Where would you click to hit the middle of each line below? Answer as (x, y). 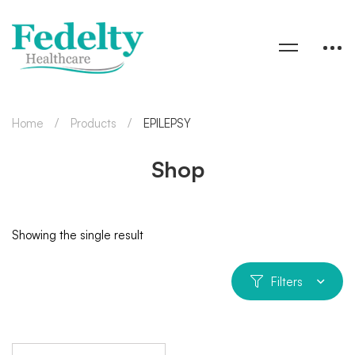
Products (94, 123)
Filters (287, 281)
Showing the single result (78, 235)
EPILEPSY (167, 123)
